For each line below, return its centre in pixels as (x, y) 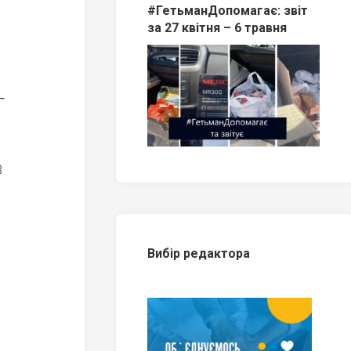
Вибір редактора (199, 254)
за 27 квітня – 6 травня (217, 27)
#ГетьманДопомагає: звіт (228, 10)
